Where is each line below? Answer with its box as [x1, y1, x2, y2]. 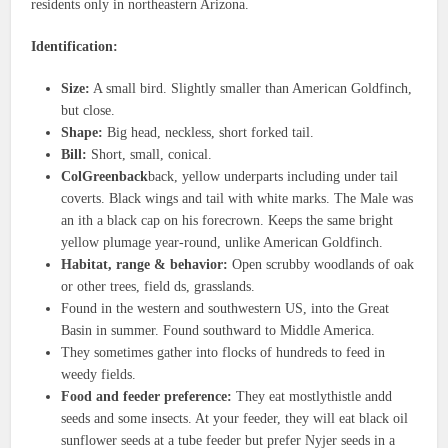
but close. [61, 103, 116, 119]
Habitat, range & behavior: [61, 257, 229, 273]
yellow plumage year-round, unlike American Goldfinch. [61, 235, 384, 251]
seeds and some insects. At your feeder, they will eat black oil [61, 411, 409, 427]
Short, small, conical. [87, 147, 213, 163]
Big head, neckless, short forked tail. [103, 125, 315, 141]
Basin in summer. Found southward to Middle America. [61, 323, 376, 339]
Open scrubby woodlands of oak [228, 257, 415, 273]
